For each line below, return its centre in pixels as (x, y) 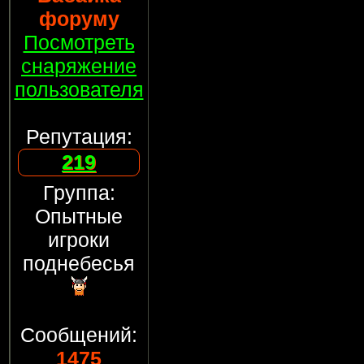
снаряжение (79, 66)
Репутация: (79, 136)
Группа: (79, 193)
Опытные (79, 216)
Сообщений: (79, 335)
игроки (79, 240)
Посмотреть (79, 42)
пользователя (79, 89)
